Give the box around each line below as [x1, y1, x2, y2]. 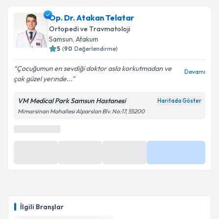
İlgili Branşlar [20, 203, 64, 212]
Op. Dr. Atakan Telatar [49, 13, 134, 22]
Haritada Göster [157, 97, 201, 104]
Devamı [184, 68, 205, 75]
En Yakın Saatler [14, 130, 65, 139]
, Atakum [73, 35, 98, 44]
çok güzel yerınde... [14, 74, 72, 83]
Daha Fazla [157, 148, 195, 156]
